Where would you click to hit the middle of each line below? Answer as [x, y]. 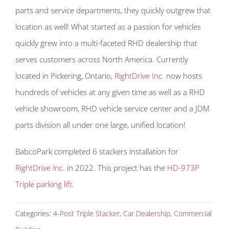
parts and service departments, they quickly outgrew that [113, 10]
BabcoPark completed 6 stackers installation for [97, 151]
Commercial [193, 213]
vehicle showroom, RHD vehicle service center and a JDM [112, 108]
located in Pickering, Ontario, [65, 75]
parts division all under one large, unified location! [100, 124]
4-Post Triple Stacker [86, 213]
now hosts [183, 75]
